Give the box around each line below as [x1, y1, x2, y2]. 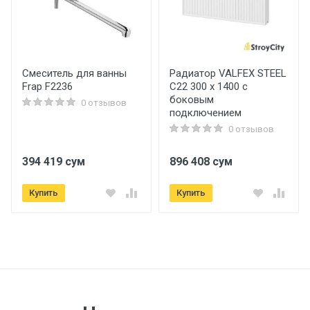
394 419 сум [22, 155, 85, 168]
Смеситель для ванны [22, 67, 127, 80]
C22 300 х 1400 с [170, 80, 248, 93]
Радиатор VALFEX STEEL [170, 67, 286, 80]
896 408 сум [170, 155, 232, 168]
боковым [170, 93, 214, 106]
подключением [170, 107, 241, 119]
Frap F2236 [22, 80, 73, 93]
